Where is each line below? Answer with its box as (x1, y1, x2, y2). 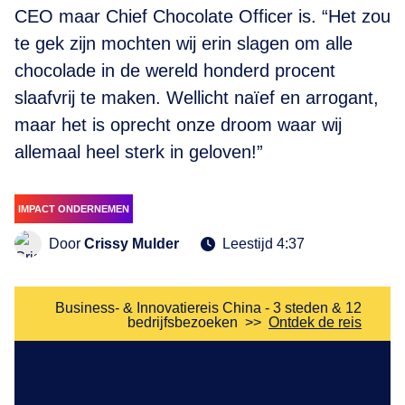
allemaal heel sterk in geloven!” (14, 142, 263, 162)
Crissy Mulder (84, 236, 179, 251)
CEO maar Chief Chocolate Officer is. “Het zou (14, 6, 391, 26)
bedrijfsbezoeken (127, 315, 238, 330)
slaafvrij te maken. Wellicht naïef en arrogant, (14, 88, 379, 108)
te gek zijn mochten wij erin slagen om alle (14, 33, 353, 53)
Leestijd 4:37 (222, 236, 305, 251)
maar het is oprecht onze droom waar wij (14, 115, 342, 135)
